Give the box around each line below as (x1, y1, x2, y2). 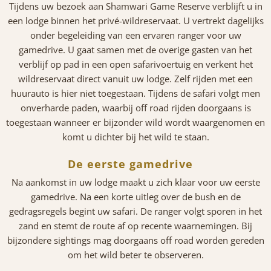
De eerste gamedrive (67, 156, 204, 171)
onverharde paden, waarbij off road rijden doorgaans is (20, 101, 251, 114)
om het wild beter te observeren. (67, 248, 204, 261)
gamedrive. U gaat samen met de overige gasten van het (19, 43, 252, 56)
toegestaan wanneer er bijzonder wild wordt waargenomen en (6, 116, 265, 128)
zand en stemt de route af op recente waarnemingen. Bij (19, 219, 252, 232)
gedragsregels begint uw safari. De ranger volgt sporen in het (9, 204, 262, 217)
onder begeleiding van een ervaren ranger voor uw (30, 28, 241, 41)
